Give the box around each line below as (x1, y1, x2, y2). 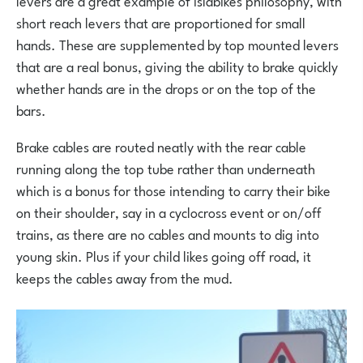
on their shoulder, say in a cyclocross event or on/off (16, 199, 322, 223)
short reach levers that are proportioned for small (16, 10, 305, 33)
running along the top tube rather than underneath (16, 156, 315, 179)
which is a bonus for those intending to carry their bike (16, 177, 331, 201)
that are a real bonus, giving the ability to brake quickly (16, 53, 338, 77)
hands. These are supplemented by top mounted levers (16, 32, 339, 55)
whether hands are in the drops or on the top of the (16, 75, 316, 99)
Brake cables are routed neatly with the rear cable (16, 134, 306, 157)
